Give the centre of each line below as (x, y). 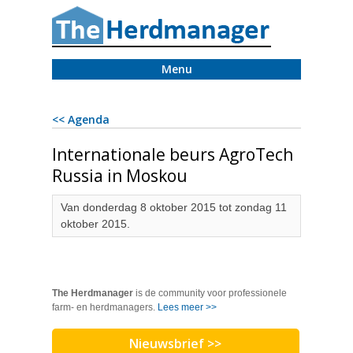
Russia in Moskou (120, 176)
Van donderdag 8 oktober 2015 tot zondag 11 (174, 207)
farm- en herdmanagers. (105, 307)
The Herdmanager (93, 293)
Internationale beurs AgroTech (173, 154)
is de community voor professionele (210, 293)
